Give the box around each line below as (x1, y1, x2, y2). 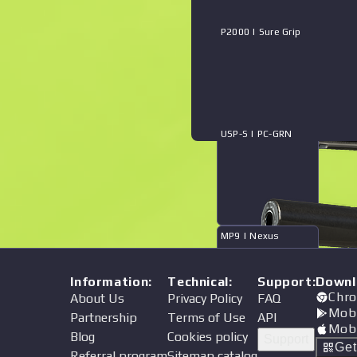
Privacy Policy (167, 291, 243, 306)
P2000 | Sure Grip (221, 26, 301, 37)
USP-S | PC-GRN (221, 128, 292, 139)
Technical (167, 274, 229, 289)
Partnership (70, 310, 138, 325)
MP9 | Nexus (221, 230, 280, 241)
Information (70, 274, 149, 289)
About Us (70, 291, 125, 306)
